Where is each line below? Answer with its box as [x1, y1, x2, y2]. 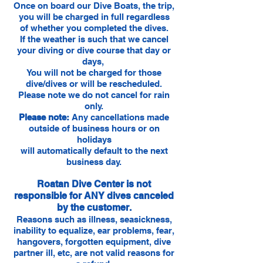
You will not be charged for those [26, 68, 161, 77]
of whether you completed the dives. [19, 23, 168, 33]
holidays [76, 134, 112, 144]
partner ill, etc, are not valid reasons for [14, 248, 174, 258]
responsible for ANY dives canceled [14, 190, 174, 201]
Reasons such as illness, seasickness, [16, 214, 172, 224]
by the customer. [56, 202, 131, 213]
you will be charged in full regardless [18, 12, 170, 22]
